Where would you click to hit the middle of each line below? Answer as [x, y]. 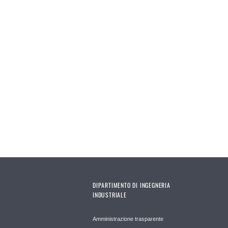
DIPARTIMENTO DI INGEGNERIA [132, 185]
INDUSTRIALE [110, 194]
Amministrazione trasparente [128, 219]
